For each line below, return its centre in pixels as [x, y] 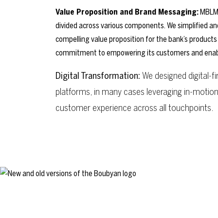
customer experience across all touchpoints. [135, 108]
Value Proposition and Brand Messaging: [127, 12]
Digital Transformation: [99, 75]
